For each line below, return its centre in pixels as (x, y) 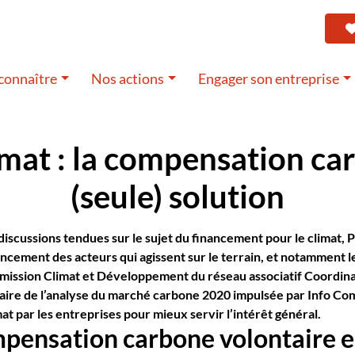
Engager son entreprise (269, 79)
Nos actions (128, 79)
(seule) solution (177, 197)
